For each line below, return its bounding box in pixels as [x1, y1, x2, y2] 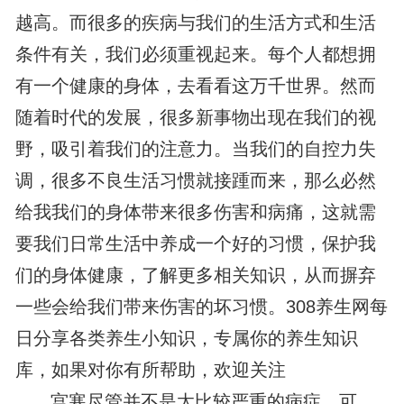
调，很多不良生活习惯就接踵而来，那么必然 [14, 170, 376, 191]
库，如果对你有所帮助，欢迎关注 [14, 360, 286, 381]
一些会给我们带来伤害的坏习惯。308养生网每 [14, 297, 388, 317]
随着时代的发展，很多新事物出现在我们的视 [14, 107, 376, 128]
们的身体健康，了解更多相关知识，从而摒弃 [14, 265, 376, 286]
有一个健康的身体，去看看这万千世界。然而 [14, 76, 376, 96]
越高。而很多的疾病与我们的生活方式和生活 [14, 13, 376, 33]
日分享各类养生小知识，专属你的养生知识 [14, 328, 358, 349]
